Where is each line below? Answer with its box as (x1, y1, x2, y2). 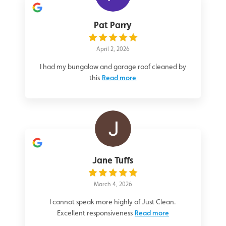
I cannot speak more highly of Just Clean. (49, 198, 177, 206)
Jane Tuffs (92, 155, 134, 166)
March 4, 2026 (93, 181, 132, 188)
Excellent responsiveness (56, 209, 133, 217)
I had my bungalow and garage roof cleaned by (39, 63, 186, 71)
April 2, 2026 (96, 45, 130, 53)
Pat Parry (94, 20, 132, 31)
